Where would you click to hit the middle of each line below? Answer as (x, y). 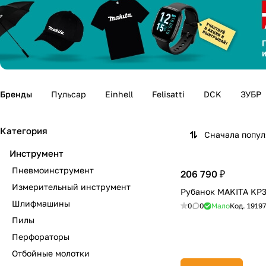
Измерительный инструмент (71, 187)
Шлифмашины (41, 203)
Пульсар (69, 94)
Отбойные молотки (51, 253)
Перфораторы (41, 237)
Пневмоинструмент (53, 170)
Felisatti (168, 94)
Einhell (119, 94)
